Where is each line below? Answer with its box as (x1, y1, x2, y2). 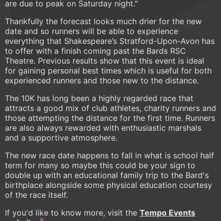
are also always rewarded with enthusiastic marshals (5, 123, 201, 133)
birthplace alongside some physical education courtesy (5, 180, 212, 190)
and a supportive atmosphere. (5, 133, 117, 143)
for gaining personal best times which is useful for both (5, 66, 212, 76)
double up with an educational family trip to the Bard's (5, 170, 209, 181)
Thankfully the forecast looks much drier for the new (5, 16, 202, 27)
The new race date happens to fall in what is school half (5, 150, 214, 161)
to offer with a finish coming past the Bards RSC (5, 46, 186, 56)
